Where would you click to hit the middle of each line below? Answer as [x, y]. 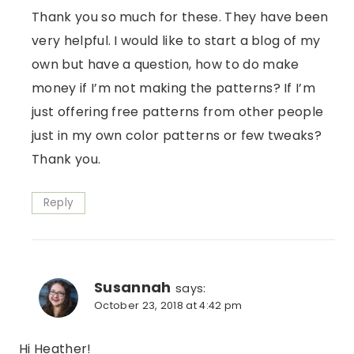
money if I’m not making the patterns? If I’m [174, 88]
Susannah [133, 288]
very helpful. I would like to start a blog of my [176, 41]
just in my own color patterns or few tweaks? [177, 136]
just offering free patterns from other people [178, 112]
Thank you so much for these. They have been [180, 17]
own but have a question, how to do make [166, 65]
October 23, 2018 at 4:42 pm [168, 306]
